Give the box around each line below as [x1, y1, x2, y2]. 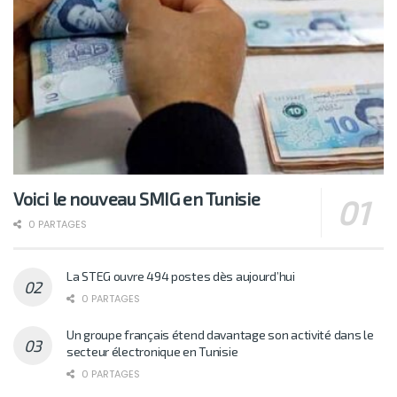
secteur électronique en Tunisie [66, 344, 238, 360]
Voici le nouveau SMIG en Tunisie [13, 188, 261, 210]
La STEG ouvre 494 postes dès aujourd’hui [66, 269, 295, 284]
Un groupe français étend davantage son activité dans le [66, 327, 374, 343]
